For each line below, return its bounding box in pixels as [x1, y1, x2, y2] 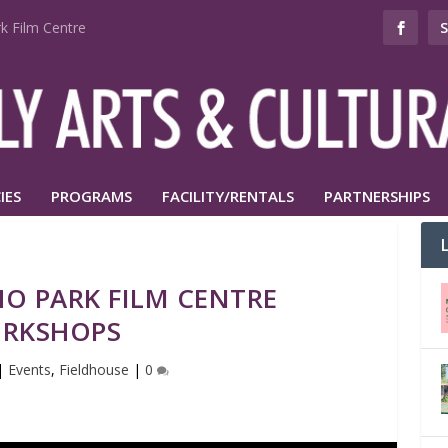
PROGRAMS [51, 185, 132, 206]
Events [7, 359, 51, 379]
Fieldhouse [58, 359, 129, 379]
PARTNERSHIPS [324, 185, 430, 206]
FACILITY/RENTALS [162, 185, 294, 206]
